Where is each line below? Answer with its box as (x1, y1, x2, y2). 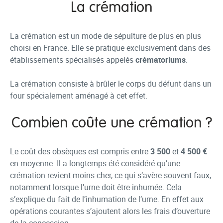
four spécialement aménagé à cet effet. (10, 90, 149, 101)
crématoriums (135, 54, 186, 65)
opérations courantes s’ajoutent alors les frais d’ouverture (10, 206, 210, 217)
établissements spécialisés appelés (10, 54, 135, 65)
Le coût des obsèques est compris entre (10, 146, 150, 157)
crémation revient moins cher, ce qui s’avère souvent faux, (10, 170, 211, 181)
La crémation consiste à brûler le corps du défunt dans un (10, 78, 212, 89)
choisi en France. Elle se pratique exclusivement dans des (10, 42, 211, 53)
